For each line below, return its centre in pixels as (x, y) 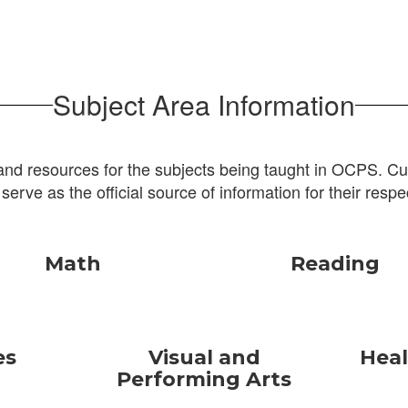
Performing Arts (204, 379)
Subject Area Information (204, 104)
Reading (336, 264)
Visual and (204, 357)
